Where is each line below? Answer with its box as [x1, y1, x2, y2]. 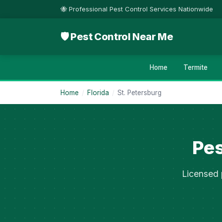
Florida [87, 89, 109, 97]
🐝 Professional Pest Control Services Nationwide [60, 5, 213, 13]
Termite [183, 63, 208, 71]
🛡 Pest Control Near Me [60, 30, 173, 43]
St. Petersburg [117, 89, 162, 97]
